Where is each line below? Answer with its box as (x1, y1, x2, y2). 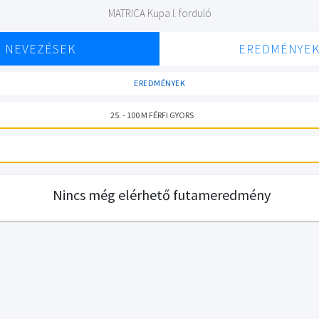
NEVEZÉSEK (4, 41, 75, 57)
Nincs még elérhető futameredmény (52, 186, 271, 204)
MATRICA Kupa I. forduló (108, 6, 211, 20)
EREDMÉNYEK (134, 78, 185, 88)
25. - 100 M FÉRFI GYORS (110, 109, 194, 120)
